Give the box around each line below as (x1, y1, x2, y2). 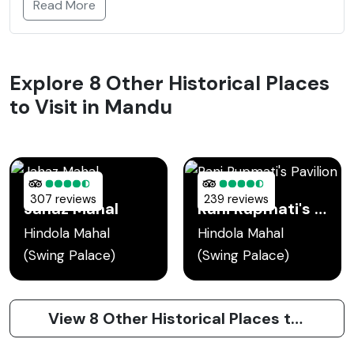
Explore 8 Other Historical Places (9, 70, 330, 96)
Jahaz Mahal (24, 198, 119, 219)
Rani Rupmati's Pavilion (314, 198, 326, 219)
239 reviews (204, 190, 269, 207)
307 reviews (30, 190, 96, 207)
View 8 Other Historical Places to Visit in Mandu (291, 307, 303, 329)
